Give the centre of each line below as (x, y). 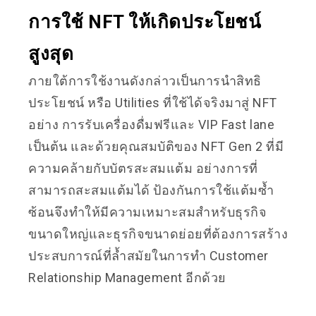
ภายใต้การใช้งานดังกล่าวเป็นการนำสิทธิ (145, 81)
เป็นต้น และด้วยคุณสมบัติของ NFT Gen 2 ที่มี (156, 146)
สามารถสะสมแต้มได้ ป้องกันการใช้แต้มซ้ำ (151, 190)
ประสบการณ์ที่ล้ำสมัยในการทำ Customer (148, 256)
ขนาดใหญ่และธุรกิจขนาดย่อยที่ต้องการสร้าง (158, 234)
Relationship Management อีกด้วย (127, 278)
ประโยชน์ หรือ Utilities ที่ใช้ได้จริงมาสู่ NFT (153, 103)
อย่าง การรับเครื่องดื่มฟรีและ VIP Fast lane (151, 124)
